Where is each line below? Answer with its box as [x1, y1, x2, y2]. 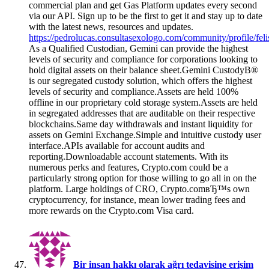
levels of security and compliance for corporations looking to [29, 54, 258, 65]
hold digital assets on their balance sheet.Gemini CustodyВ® [29, 65, 258, 76]
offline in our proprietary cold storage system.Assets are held [29, 97, 258, 108]
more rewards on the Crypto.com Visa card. [29, 205, 194, 216]
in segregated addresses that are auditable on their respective [29, 108, 255, 119]
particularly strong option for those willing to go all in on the [29, 173, 256, 184]
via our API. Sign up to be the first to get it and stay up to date [29, 11, 262, 22]
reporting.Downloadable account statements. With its [29, 151, 228, 162]
